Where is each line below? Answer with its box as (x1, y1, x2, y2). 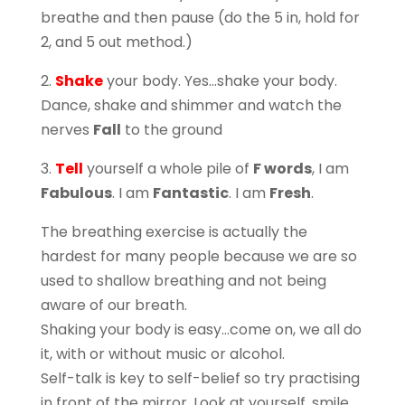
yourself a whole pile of (82, 157, 253, 179)
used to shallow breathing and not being (40, 269, 326, 291)
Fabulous (40, 182, 112, 203)
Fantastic (152, 182, 229, 203)
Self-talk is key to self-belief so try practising (40, 367, 360, 389)
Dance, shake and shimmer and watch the (40, 94, 342, 116)
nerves (40, 118, 93, 140)
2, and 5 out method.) (40, 31, 193, 52)
